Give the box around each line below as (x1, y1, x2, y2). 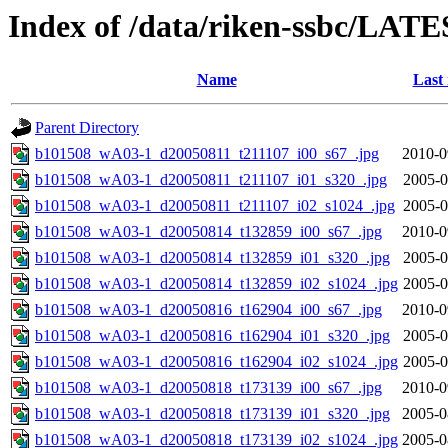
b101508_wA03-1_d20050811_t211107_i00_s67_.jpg (35, 145, 379, 163)
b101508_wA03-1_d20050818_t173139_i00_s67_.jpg (35, 379, 382, 397)
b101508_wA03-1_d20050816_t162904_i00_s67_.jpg (35, 301, 382, 319)
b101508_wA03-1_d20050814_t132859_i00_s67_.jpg (35, 223, 382, 241)
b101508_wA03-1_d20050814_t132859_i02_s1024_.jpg (35, 275, 398, 293)
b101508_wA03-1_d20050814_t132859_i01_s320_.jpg (35, 249, 390, 267)
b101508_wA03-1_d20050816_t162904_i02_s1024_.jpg (35, 353, 398, 371)
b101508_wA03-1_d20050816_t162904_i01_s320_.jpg (35, 327, 390, 345)
